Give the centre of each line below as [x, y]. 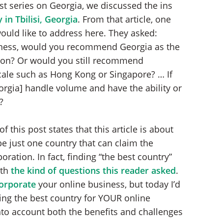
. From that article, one [124, 19]
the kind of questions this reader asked [93, 170]
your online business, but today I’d [108, 184]
